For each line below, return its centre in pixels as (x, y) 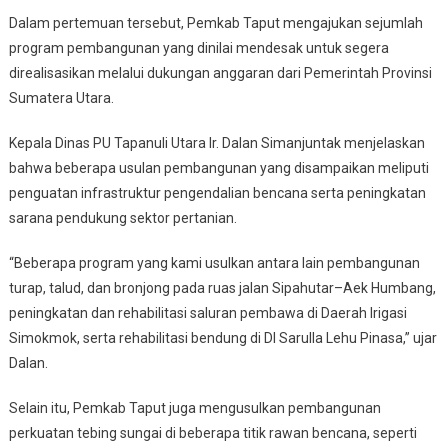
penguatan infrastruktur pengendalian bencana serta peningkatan (217, 193)
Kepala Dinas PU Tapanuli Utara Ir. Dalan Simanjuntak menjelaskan (216, 143)
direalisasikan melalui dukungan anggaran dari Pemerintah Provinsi (220, 73)
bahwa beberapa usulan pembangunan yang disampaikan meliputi (218, 168)
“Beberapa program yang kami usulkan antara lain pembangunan (214, 263)
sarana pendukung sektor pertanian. (122, 218)
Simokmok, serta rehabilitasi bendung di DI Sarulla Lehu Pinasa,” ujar (222, 338)
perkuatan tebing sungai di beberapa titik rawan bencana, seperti (212, 433)
